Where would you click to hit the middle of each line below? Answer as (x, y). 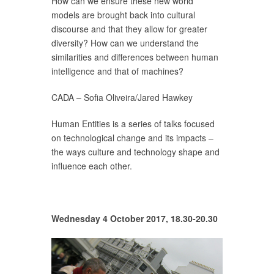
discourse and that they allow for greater (129, 28)
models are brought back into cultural (123, 14)
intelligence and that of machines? (117, 71)
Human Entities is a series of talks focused (133, 123)
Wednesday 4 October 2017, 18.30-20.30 (135, 218)
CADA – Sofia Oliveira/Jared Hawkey (122, 97)
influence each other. (92, 165)
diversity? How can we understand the (125, 43)
